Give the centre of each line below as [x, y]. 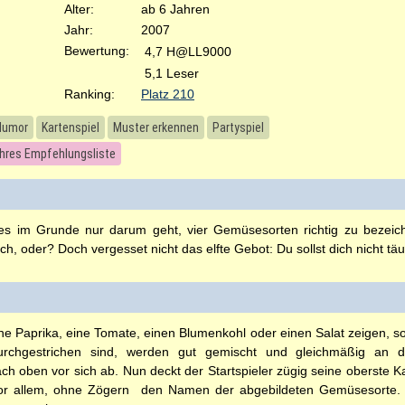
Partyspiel [238, 127]
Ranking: [89, 94]
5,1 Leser [172, 73]
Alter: [79, 9]
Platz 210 [168, 94]
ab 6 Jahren [175, 9]
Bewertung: [97, 51]
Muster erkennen [156, 127]
